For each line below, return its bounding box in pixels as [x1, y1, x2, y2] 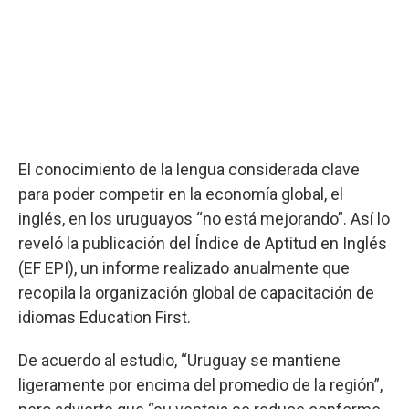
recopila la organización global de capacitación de [18, 283, 374, 302]
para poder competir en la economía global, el [18, 184, 343, 204]
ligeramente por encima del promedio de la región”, [18, 375, 383, 394]
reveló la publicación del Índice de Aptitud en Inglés [18, 234, 387, 253]
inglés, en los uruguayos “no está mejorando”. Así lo [18, 209, 390, 228]
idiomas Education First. [18, 308, 191, 327]
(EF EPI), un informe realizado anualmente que [18, 258, 350, 278]
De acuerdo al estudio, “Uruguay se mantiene [18, 351, 341, 370]
